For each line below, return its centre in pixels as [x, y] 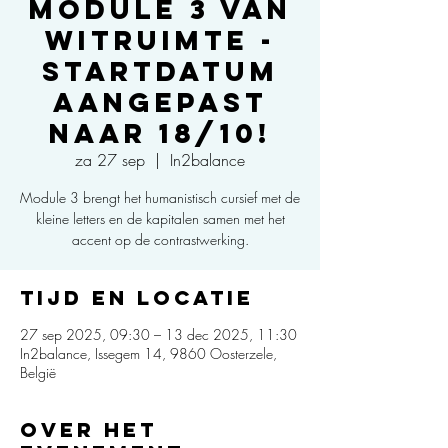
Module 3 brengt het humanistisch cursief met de [160, 197]
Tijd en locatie [137, 297]
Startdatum [160, 71]
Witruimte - [160, 40]
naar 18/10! [160, 133]
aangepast [160, 102]
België [38, 372]
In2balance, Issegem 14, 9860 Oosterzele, [148, 353]
